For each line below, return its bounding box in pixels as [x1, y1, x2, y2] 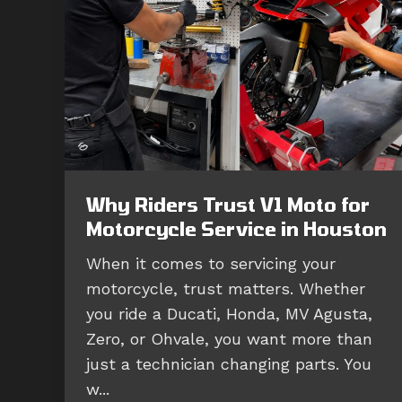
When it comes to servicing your [86, 253, 336, 273]
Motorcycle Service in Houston [86, 216, 387, 240]
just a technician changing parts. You [86, 354, 371, 373]
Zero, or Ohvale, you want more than [86, 328, 372, 348]
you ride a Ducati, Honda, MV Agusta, [86, 303, 372, 323]
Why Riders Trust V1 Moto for [86, 192, 370, 215]
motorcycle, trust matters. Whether [86, 278, 365, 298]
